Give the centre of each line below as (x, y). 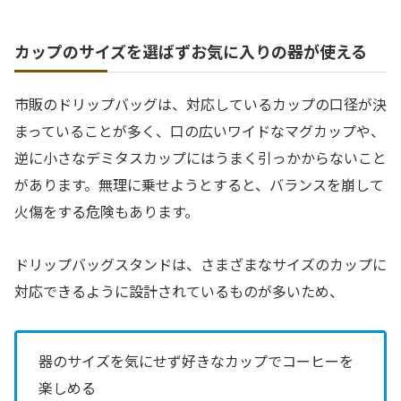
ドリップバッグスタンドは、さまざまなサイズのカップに (200, 264)
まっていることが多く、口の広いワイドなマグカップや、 (200, 131)
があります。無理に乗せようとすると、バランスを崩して (199, 185)
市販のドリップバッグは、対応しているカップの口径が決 (200, 104)
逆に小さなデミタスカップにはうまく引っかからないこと (200, 158)
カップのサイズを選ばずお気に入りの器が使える (191, 51)
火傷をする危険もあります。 (107, 212)
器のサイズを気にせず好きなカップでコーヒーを (196, 360)
